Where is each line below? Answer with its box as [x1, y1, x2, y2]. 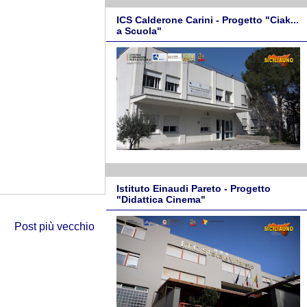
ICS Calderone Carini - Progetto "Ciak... [116, 14, 299, 25]
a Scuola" [116, 25, 162, 36]
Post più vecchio [14, 221, 95, 233]
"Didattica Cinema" [116, 194, 206, 206]
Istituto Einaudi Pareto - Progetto [116, 183, 271, 195]
